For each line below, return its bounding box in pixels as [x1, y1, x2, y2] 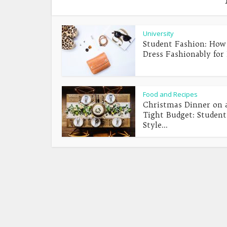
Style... [143, 120, 168, 130]
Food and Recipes [143, 90, 198, 99]
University [143, 29, 174, 38]
